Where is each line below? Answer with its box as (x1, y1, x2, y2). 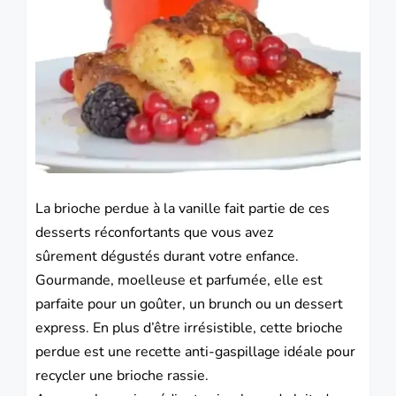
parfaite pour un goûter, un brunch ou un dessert (35, 294, 343, 315)
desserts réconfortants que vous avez (35, 223, 277, 243)
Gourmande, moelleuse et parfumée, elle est (35, 270, 323, 291)
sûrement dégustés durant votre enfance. (35, 247, 299, 267)
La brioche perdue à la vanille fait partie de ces (35, 199, 330, 219)
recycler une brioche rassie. (35, 366, 209, 386)
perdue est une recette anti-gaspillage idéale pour (35, 342, 355, 362)
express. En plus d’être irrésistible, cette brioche (35, 318, 343, 339)
